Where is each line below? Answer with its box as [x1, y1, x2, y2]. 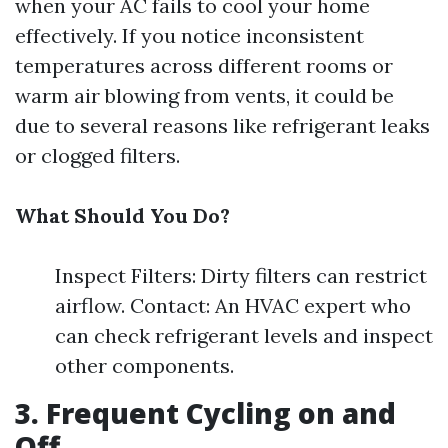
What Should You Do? [15, 203, 230, 228]
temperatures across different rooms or [15, 53, 393, 78]
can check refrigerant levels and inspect [55, 323, 433, 348]
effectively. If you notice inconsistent [15, 23, 364, 48]
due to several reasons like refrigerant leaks [15, 113, 430, 138]
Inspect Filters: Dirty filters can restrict [55, 263, 427, 288]
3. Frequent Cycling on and [15, 394, 396, 432]
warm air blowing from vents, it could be [15, 83, 394, 108]
